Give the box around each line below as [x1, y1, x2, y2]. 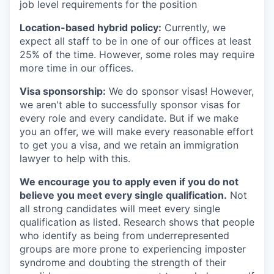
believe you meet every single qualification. [20, 189, 227, 202]
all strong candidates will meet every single [20, 202, 220, 215]
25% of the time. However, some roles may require [20, 48, 254, 61]
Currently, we [161, 21, 226, 34]
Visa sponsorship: [20, 85, 106, 98]
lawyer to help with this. [20, 152, 130, 165]
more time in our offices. [20, 62, 133, 75]
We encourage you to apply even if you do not [20, 176, 239, 188]
